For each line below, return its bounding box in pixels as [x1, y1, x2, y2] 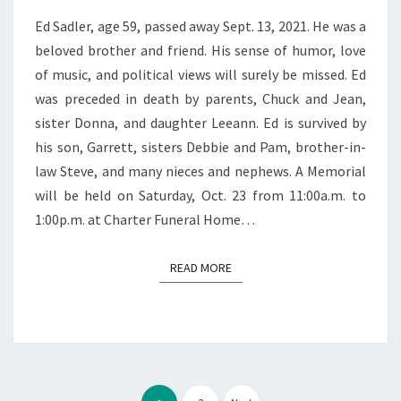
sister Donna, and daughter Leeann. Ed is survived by [35, 113, 366, 132]
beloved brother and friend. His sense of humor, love [35, 40, 366, 59]
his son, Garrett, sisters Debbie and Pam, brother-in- [35, 137, 366, 156]
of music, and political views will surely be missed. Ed [35, 64, 366, 83]
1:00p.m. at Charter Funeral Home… [35, 209, 255, 228]
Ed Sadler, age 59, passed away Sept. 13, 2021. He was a [35, 16, 366, 35]
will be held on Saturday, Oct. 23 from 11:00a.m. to [35, 185, 366, 204]
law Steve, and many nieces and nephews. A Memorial [35, 161, 366, 180]
